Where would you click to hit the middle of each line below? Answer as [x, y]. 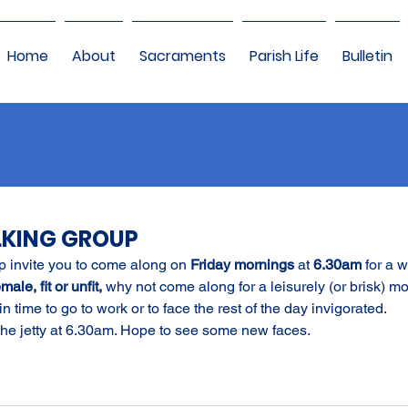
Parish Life [284, 56]
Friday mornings [242, 265]
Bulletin [367, 56]
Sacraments [182, 56]
